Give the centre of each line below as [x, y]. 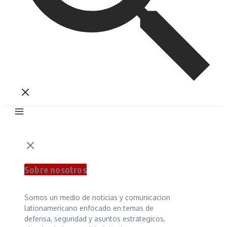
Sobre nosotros [55, 169]
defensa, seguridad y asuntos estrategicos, [95, 219]
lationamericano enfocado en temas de [89, 208]
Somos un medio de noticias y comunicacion [97, 197]
